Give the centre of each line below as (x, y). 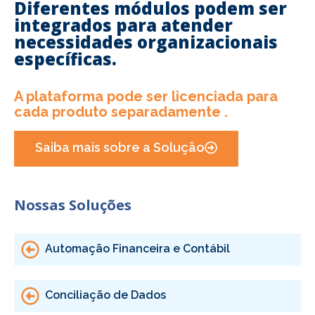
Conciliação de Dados (105, 295)
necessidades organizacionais (146, 41)
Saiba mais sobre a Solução (120, 147)
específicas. (65, 58)
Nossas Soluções (73, 205)
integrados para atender (123, 25)
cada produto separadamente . (121, 111)
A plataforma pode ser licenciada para (146, 96)
